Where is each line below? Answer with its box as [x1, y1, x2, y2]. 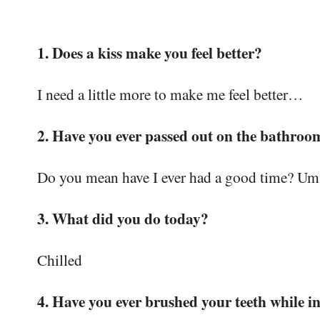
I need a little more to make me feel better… [37, 84, 303, 105]
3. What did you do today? [37, 207, 209, 230]
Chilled [37, 249, 82, 271]
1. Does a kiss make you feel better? [37, 41, 262, 64]
